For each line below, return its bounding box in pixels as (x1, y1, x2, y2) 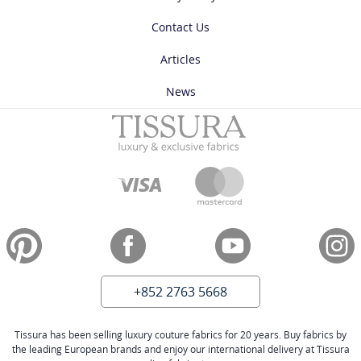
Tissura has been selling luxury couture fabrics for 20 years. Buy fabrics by (15, 328, 346, 342)
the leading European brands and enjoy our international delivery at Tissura (11, 342, 350, 357)
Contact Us (151, 19, 210, 35)
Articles (160, 52, 201, 68)
